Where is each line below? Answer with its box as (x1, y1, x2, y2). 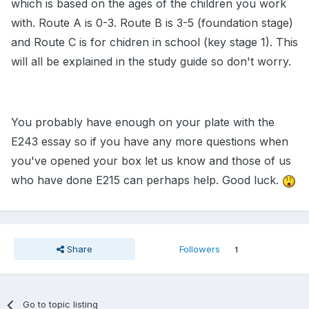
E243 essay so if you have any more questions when (11, 134, 288, 149)
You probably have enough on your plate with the (11, 115, 275, 130)
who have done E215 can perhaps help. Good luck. (11, 173, 282, 188)
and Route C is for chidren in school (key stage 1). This (11, 35, 298, 50)
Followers (179, 243, 221, 255)
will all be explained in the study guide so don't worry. (11, 54, 291, 69)
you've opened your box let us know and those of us (11, 154, 291, 168)
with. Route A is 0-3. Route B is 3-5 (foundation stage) (11, 16, 293, 30)
